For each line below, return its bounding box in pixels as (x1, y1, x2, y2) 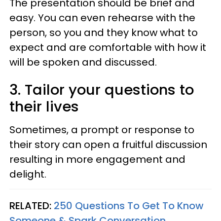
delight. (9, 167, 46, 181)
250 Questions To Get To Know (54, 199, 204, 213)
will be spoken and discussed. (9, 55, 157, 69)
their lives (9, 97, 83, 116)
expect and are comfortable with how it (9, 40, 206, 54)
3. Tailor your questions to (9, 80, 194, 100)
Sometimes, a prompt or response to (9, 123, 194, 137)
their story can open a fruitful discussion (9, 138, 207, 151)
